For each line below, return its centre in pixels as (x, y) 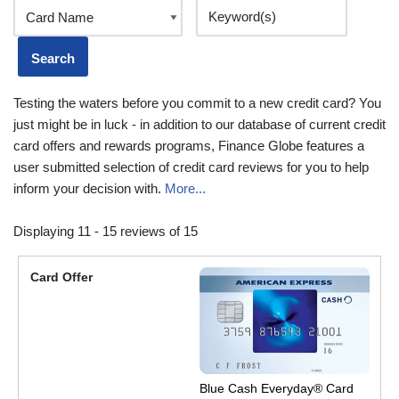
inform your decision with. (89, 188)
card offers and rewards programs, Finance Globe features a (189, 145)
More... (185, 188)
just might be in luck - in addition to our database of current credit (199, 124)
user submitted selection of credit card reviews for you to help (191, 167)
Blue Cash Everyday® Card (277, 388)
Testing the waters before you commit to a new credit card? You (197, 102)
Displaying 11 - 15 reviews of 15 (106, 231)
